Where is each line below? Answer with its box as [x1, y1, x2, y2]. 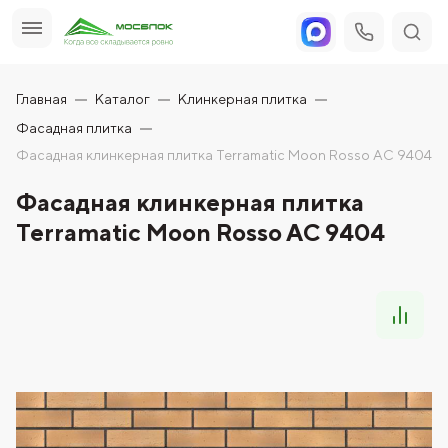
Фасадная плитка [16, 120, 132, 136]
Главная [16, 91, 67, 107]
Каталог [95, 91, 150, 107]
